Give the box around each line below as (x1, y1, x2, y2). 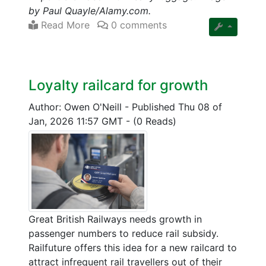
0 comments (108, 18, 167, 31)
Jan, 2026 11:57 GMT (28, 115, 126, 127)
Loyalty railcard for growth (28, 76, 208, 94)
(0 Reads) (133, 115, 176, 127)
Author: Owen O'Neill (28, 100, 125, 113)
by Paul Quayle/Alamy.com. (28, 4, 151, 17)
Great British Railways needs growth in (28, 213, 202, 225)
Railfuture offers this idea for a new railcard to (28, 241, 237, 254)
